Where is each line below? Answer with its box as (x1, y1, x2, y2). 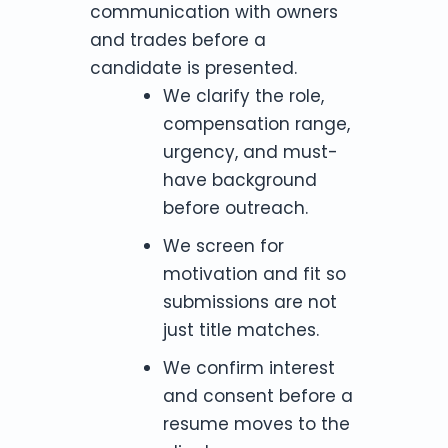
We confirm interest (162, 355, 335, 380)
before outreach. (162, 195, 308, 220)
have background (162, 167, 317, 192)
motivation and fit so (162, 261, 346, 286)
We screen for (162, 233, 284, 258)
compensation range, (162, 111, 350, 136)
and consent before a (162, 383, 353, 408)
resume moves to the (162, 411, 350, 436)
